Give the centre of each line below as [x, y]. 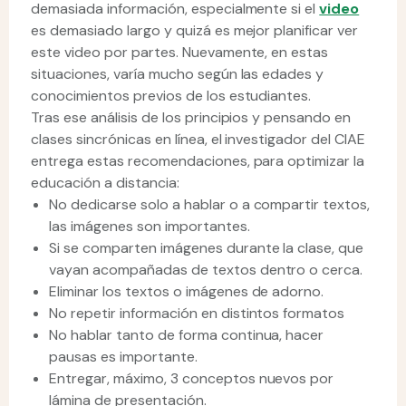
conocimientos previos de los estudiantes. [173, 96]
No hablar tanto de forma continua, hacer [187, 335]
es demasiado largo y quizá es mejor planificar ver [195, 30]
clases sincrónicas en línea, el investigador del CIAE [198, 139]
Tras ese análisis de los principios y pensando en [191, 117]
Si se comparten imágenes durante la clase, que [207, 248]
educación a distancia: [105, 183]
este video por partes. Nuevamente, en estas [180, 52]
